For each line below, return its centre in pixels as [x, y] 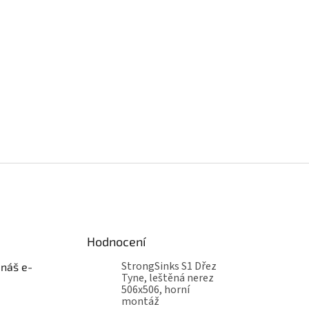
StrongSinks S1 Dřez [169, 267]
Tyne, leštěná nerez [168, 278]
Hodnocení [117, 242]
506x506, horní [156, 290]
